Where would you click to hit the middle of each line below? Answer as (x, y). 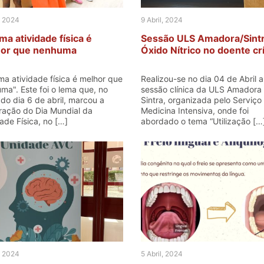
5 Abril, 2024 (162, 254)
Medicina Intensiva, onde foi (195, 110)
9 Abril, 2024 (162, 20)
